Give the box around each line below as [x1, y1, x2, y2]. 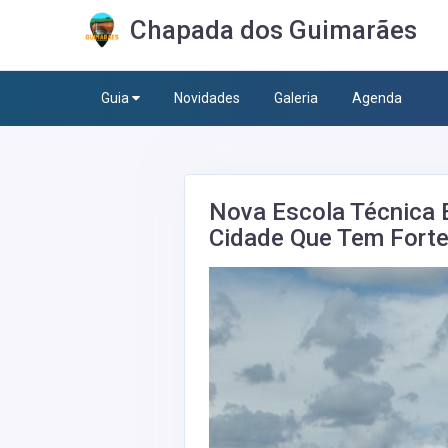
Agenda [352, 90, 402, 106]
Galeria [274, 90, 318, 106]
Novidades [174, 90, 240, 106]
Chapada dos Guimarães [130, 15, 417, 45]
